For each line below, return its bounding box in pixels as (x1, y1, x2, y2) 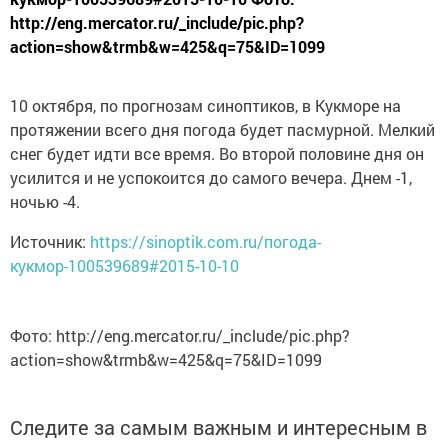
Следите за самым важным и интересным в (10, 414, 427, 440)
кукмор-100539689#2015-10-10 (10, 255, 239, 276)
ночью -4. (10, 191, 80, 212)
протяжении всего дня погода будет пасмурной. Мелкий (10, 119, 435, 140)
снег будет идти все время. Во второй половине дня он (10, 143, 424, 164)
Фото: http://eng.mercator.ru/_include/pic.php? (10, 325, 350, 346)
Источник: (10, 231, 90, 252)
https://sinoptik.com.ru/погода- (90, 231, 321, 252)
